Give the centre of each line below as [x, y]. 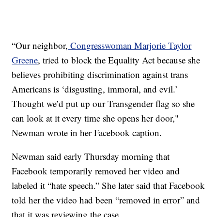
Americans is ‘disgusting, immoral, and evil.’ [95, 89]
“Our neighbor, [40, 46]
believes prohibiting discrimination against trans [100, 75]
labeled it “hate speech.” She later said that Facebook [108, 186]
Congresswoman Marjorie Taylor [130, 46]
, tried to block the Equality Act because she [119, 60]
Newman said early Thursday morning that [91, 156]
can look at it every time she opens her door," [95, 118]
